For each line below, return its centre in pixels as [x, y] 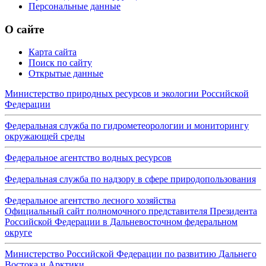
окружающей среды [45, 137]
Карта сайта [53, 52]
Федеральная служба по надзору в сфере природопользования [130, 179]
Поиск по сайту [60, 63]
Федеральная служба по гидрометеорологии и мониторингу [127, 126]
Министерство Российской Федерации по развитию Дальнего [131, 254]
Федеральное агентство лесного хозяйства [90, 201]
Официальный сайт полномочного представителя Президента [131, 211]
